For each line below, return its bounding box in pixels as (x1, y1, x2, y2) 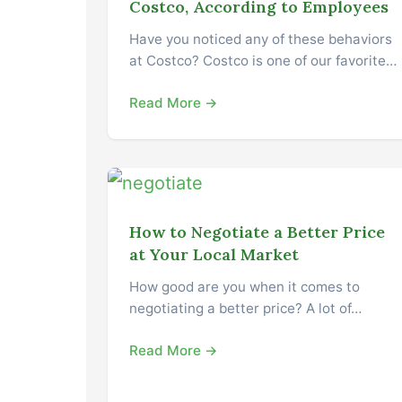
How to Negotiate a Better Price (129, 221, 385, 242)
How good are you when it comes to (129, 277, 360, 295)
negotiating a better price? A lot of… (129, 299, 362, 317)
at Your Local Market (129, 243, 299, 265)
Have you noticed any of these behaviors (129, 30, 392, 48)
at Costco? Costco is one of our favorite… (129, 51, 397, 69)
